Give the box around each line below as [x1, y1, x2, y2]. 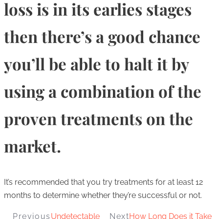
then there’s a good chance [4, 25, 200, 47]
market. [4, 135, 61, 157]
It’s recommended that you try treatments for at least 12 [4, 177, 203, 187]
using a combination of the [4, 80, 201, 102]
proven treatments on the [4, 108, 193, 130]
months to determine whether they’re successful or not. [4, 191, 202, 200]
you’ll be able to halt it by [4, 53, 189, 75]
